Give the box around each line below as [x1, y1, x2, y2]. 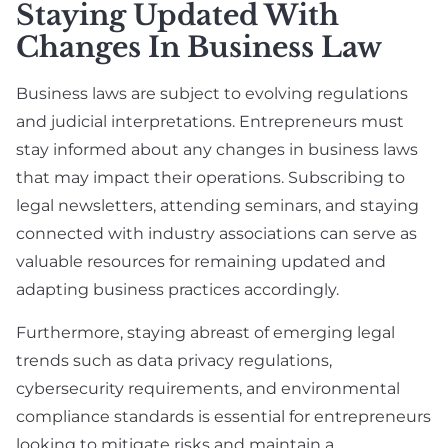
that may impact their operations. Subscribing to [16, 168, 405, 188]
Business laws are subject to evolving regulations [16, 84, 408, 104]
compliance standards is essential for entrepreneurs [16, 407, 431, 427]
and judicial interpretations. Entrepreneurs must [16, 112, 404, 132]
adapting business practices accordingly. [16, 280, 339, 300]
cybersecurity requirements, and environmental [16, 379, 400, 399]
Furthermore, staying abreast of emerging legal [16, 323, 395, 343]
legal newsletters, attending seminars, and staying [16, 196, 419, 216]
